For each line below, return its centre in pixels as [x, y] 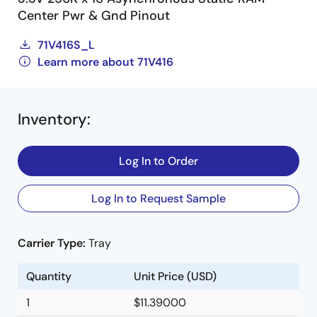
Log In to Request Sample [158, 198]
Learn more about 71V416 [105, 62]
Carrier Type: [53, 243]
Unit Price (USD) [175, 276]
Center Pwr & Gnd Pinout [94, 16]
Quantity [49, 276]
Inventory [52, 119]
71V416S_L [66, 45]
